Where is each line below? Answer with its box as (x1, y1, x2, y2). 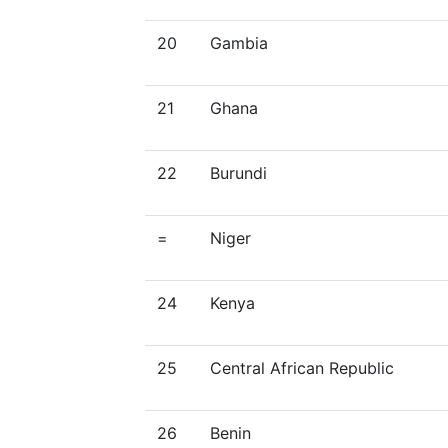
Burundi (210, 163, 267, 183)
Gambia (210, 33, 268, 53)
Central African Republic (210, 358, 394, 378)
